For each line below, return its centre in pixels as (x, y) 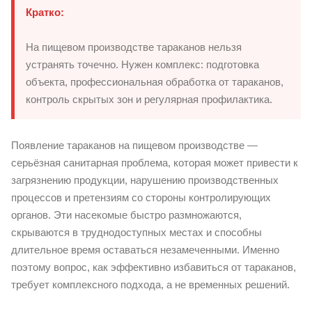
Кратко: (45, 12)
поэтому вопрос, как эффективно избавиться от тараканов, (154, 267)
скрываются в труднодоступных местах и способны (136, 232)
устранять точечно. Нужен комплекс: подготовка (142, 64)
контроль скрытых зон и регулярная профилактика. (149, 99)
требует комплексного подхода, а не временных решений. (150, 284)
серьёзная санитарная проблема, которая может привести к (155, 162)
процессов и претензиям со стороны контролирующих (141, 197)
